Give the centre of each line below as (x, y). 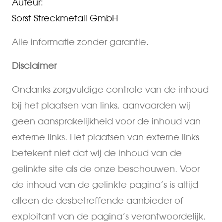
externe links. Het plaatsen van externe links (106, 137)
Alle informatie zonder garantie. (80, 42)
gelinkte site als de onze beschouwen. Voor (106, 168)
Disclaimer (34, 65)
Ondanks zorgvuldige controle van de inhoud (110, 89)
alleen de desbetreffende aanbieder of (98, 200)
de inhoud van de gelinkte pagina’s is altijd (105, 184)
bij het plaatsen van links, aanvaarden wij (101, 105)
